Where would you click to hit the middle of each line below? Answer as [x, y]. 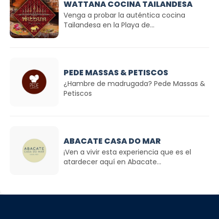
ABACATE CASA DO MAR [112, 141]
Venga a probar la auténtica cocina [124, 15]
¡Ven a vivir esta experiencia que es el [127, 152]
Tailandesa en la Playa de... [109, 25]
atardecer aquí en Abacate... [112, 162]
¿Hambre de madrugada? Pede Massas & [134, 83]
